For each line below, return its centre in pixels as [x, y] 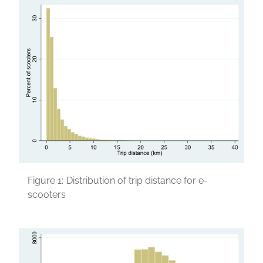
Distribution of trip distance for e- [137, 181]
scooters [47, 195]
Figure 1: [45, 181]
